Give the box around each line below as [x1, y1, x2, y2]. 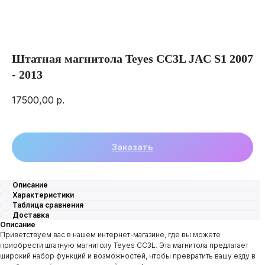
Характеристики [12, 190, 74, 200]
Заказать [112, 142, 153, 153]
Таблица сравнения [12, 201, 83, 210]
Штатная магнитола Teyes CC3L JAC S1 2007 [12, 52, 253, 65]
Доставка [12, 211, 49, 220]
